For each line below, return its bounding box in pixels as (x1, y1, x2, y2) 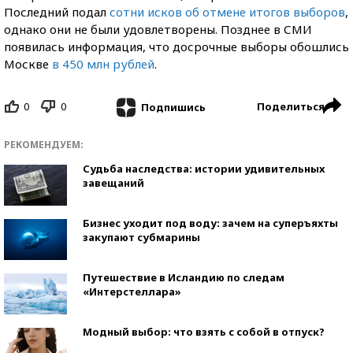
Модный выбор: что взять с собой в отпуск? (83, 324, 325, 339)
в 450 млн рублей (52, 56, 154, 72)
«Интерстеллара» (83, 284, 181, 299)
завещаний (83, 175, 144, 190)
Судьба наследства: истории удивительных (83, 161, 325, 176)
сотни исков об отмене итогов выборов (110, 4, 345, 20)
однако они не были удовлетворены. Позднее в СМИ (4, 21, 312, 37)
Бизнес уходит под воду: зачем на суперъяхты (83, 215, 338, 230)
